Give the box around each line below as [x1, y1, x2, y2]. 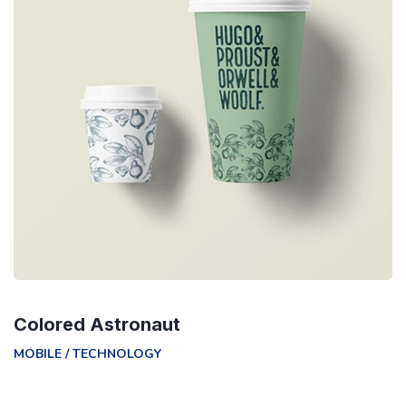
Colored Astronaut [14, 313, 180, 335]
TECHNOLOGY [72, 344, 161, 362]
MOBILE [14, 344, 62, 362]
